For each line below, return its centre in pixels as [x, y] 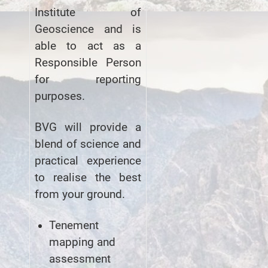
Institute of [88, 12]
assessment [80, 259]
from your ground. [80, 194]
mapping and [82, 242]
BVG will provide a [88, 127]
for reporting [88, 79]
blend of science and [88, 144]
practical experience [88, 161]
